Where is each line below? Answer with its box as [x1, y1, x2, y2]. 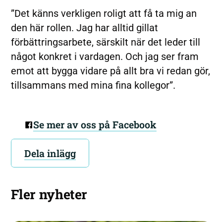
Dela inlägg [24, 146, 76, 160]
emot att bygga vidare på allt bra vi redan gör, [11, 65, 211, 77]
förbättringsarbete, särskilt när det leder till [11, 37, 201, 49]
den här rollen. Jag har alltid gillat [11, 22, 159, 34]
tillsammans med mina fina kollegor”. [11, 80, 176, 92]
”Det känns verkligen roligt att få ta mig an [11, 8, 197, 20]
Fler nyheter [11, 185, 88, 203]
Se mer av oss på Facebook [33, 118, 157, 131]
